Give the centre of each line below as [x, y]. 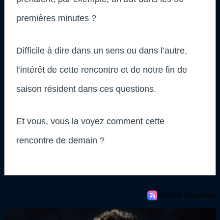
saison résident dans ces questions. [86, 89]
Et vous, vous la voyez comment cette [90, 121]
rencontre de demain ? [60, 140]
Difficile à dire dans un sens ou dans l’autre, [102, 50]
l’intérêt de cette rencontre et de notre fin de [102, 69]
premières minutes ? [56, 18]
